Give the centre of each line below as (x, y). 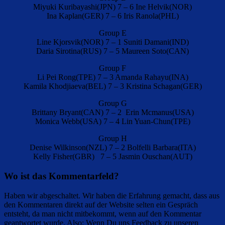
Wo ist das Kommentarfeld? (62, 176)
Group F (113, 68)
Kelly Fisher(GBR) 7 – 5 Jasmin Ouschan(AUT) (113, 157)
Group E (113, 33)
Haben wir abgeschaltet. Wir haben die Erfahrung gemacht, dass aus (112, 195)
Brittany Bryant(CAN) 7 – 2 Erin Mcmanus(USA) (113, 113)
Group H (113, 139)
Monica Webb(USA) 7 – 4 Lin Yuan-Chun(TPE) (113, 122)
